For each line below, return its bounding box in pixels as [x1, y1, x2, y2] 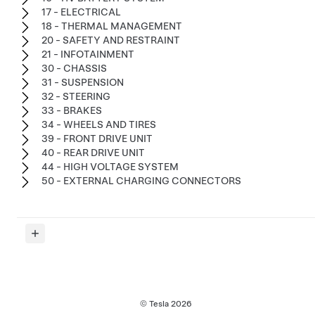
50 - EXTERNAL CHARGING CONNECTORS [41, 175, 241, 186]
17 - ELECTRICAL [41, 6, 121, 18]
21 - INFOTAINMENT [41, 49, 134, 60]
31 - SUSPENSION [41, 77, 124, 88]
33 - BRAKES [41, 105, 102, 116]
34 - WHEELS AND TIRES [41, 119, 156, 130]
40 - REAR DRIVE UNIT [41, 147, 145, 158]
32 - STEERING [41, 91, 110, 102]
